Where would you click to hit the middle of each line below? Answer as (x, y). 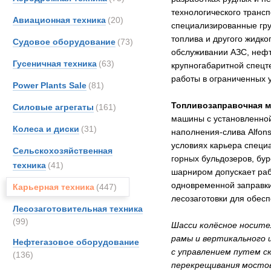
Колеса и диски (46, 129)
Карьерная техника (54, 187)
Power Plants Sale (50, 85)
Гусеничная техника (55, 64)
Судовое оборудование (64, 42)
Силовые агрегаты (53, 107)
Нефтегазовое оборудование (76, 242)
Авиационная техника (59, 20)
